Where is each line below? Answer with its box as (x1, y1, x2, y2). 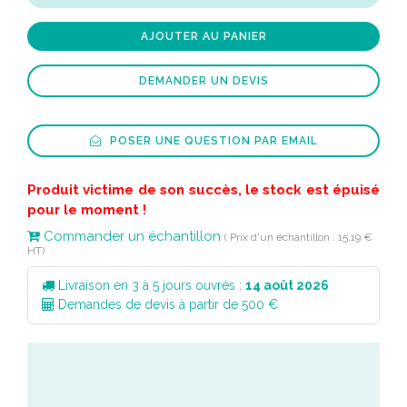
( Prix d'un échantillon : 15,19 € (224, 231, 372, 243)
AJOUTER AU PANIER (140, 30, 267, 43)
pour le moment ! (27, 202, 146, 218)
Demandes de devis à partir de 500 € (55, 297, 278, 312)
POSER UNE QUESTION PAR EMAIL (105, 134, 318, 147)
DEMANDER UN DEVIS (138, 74, 269, 87)
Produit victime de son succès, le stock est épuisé (27, 182, 380, 198)
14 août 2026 (245, 278, 329, 293)
